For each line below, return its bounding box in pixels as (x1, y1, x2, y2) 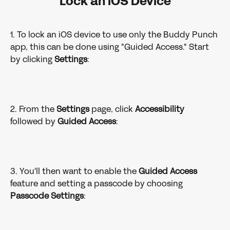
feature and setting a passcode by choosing (10, 178, 185, 190)
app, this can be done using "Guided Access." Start (10, 41, 211, 53)
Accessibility (135, 103, 184, 116)
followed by (10, 116, 57, 128)
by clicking (10, 53, 54, 66)
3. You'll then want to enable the (10, 165, 139, 178)
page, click (89, 103, 135, 116)
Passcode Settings (10, 190, 84, 202)
